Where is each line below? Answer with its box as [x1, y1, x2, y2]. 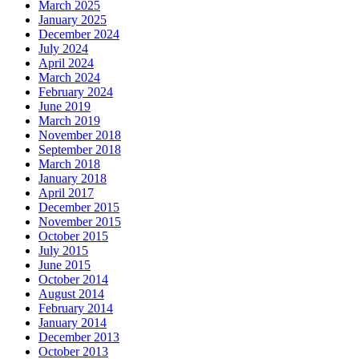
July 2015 [38, 243, 88, 257]
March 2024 [38, 70, 100, 84]
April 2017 [38, 185, 94, 200]
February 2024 [38, 84, 113, 99]
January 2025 [38, 12, 107, 26]
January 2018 [38, 171, 107, 185]
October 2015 [38, 228, 108, 243]
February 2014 [38, 301, 113, 315]
